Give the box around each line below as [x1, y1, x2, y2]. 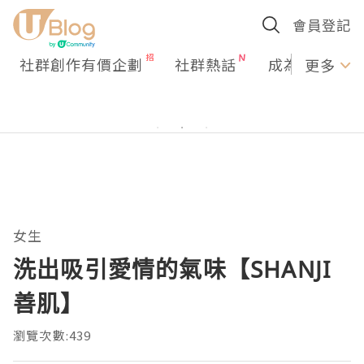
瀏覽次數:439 [13, 327, 92, 344]
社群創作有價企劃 [19, 54, 143, 75]
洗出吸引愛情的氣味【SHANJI [13, 253, 331, 284]
